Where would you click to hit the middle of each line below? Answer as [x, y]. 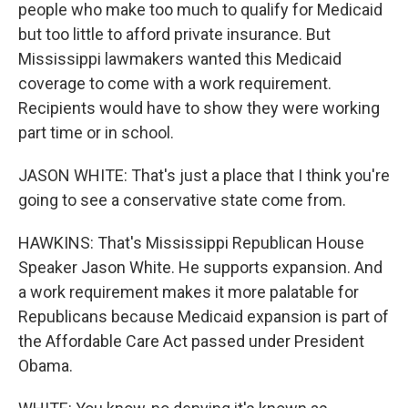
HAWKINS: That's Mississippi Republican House [191, 243]
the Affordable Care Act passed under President [191, 342]
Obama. [46, 366]
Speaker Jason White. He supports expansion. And [200, 268]
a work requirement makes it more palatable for [189, 292]
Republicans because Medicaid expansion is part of [204, 317]
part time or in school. [96, 133]
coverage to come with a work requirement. [175, 84]
